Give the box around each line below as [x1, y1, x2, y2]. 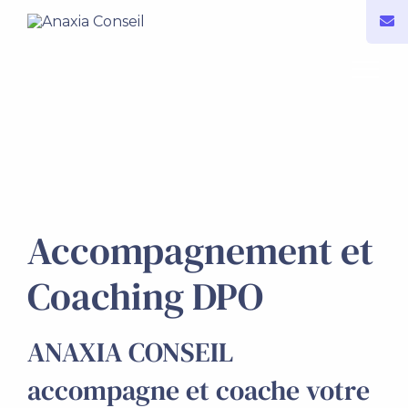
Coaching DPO [27, 270, 263, 322]
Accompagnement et [27, 224, 373, 277]
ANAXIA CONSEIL [27, 333, 233, 371]
